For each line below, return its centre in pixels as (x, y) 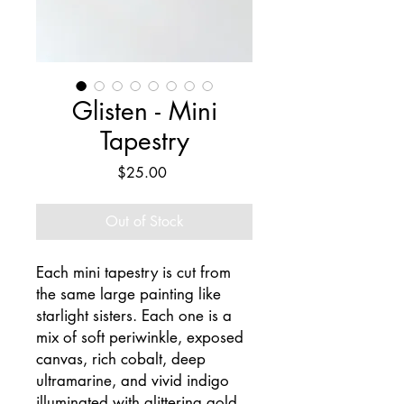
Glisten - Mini (144, 111)
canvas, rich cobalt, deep (121, 359)
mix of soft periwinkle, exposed (140, 337)
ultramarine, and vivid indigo (133, 381)
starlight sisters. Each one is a (134, 316)
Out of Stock (144, 221)
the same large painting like (129, 294)
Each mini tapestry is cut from (133, 272)
